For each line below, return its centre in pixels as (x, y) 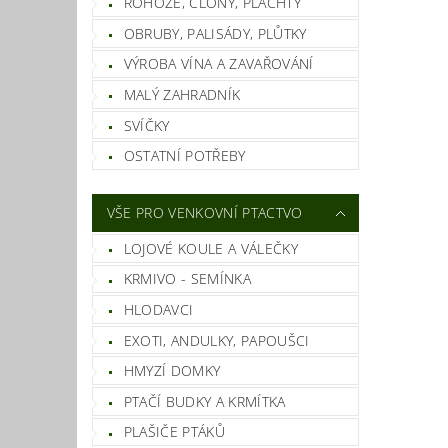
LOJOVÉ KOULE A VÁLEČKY (210, 248)
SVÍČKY (146, 125)
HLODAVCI (158, 310)
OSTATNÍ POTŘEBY (184, 156)
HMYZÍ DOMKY (172, 371)
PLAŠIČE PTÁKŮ (174, 432)
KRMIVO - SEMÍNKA (187, 279)
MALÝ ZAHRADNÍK (182, 95)
